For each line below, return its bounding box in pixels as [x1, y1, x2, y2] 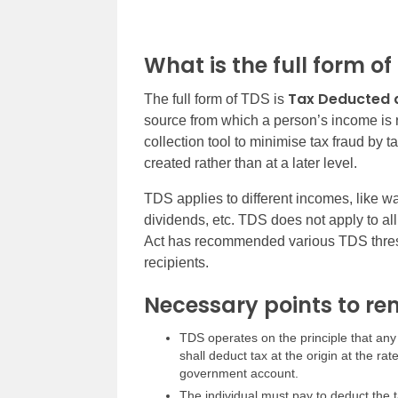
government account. [179, 366, 298, 380]
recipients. [144, 255, 209, 270]
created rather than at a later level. [144, 155, 357, 171]
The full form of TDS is [144, 92, 288, 107]
